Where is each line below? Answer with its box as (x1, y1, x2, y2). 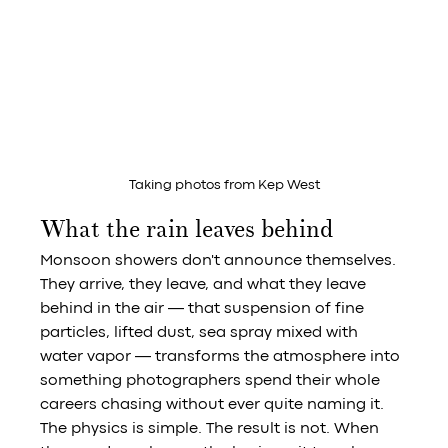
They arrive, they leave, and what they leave (40, 278, 371, 293)
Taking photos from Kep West (128, 179, 320, 192)
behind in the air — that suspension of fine (40, 302, 369, 317)
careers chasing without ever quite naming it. (40, 398, 385, 413)
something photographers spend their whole (40, 374, 385, 389)
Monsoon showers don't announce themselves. (40, 254, 401, 269)
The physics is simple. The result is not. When (40, 422, 384, 437)
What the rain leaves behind (40, 214, 334, 245)
